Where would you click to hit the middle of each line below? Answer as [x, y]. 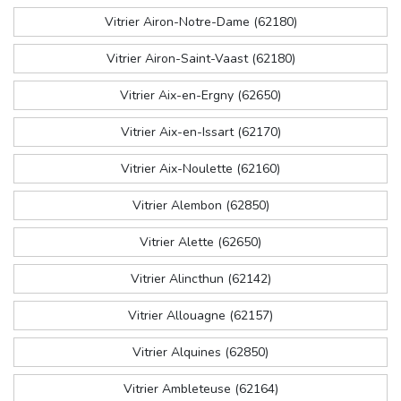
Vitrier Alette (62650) [200, 243]
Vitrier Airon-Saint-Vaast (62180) [200, 59]
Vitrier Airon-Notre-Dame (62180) [200, 22]
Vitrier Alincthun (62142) [200, 279]
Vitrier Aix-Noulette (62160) [200, 169]
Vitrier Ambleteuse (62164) [200, 389]
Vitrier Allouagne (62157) [200, 316]
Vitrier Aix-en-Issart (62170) [200, 132]
